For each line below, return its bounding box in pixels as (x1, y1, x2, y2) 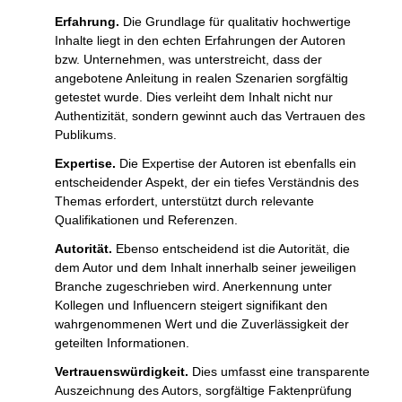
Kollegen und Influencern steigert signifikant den (55, 298, 328, 312)
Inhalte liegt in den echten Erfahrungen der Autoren (55, 33, 345, 48)
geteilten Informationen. (55, 336, 189, 350)
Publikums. (55, 127, 117, 142)
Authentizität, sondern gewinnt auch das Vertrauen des (55, 109, 365, 123)
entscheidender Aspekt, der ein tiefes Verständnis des (55, 175, 359, 189)
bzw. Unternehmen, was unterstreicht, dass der (55, 52, 322, 66)
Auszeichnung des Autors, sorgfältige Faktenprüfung (55, 383, 352, 398)
